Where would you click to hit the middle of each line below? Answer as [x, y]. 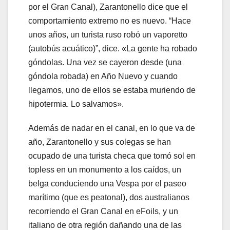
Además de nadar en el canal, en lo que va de [112, 128]
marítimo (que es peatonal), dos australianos [109, 197]
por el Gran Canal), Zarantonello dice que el [108, 7]
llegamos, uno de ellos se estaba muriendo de [112, 90]
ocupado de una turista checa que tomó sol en [112, 156]
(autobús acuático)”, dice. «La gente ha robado [113, 48]
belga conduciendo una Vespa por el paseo [107, 183]
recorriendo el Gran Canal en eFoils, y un [103, 211]
